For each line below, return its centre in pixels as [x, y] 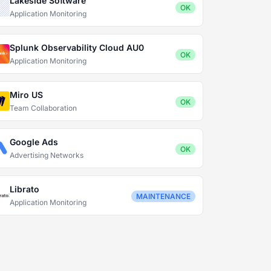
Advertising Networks [46, 155]
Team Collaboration [43, 108]
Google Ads [34, 142]
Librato [24, 189]
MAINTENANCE [163, 196]
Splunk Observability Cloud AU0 [77, 47]
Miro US [26, 95]
